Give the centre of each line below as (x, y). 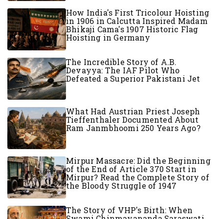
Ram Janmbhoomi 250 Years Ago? (133, 128)
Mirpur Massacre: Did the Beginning (138, 160)
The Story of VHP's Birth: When (129, 210)
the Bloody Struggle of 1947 (121, 185)
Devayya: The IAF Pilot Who (123, 70)
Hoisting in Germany (108, 37)
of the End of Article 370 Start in (131, 169)
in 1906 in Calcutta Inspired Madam (137, 21)
